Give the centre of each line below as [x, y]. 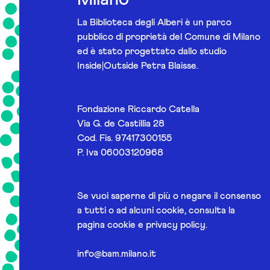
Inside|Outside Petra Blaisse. [138, 66]
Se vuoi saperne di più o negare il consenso [169, 196]
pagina [92, 225]
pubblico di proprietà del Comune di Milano [169, 37]
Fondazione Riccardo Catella [138, 109]
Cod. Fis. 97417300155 [124, 138]
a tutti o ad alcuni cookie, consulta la [156, 210]
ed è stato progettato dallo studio [152, 51]
